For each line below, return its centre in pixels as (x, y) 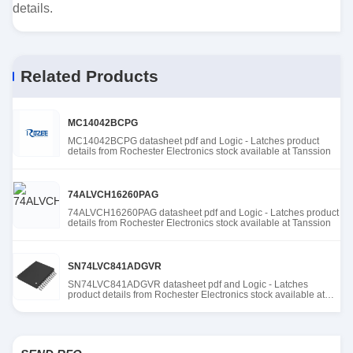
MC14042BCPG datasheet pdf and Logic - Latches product (193, 141)
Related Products (89, 76)
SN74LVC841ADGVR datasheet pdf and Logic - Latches (188, 284)
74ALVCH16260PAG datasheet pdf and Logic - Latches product (203, 213)
